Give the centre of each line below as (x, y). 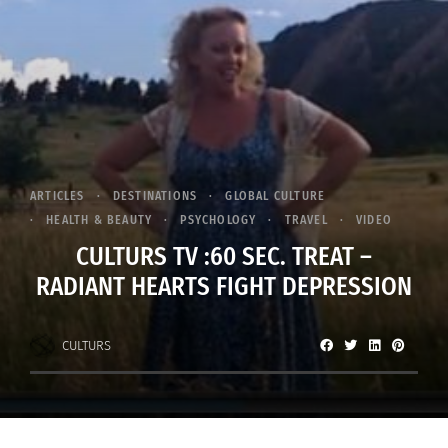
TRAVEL (306, 220)
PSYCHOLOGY (218, 220)
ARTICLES (57, 196)
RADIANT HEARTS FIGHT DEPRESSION (224, 287)
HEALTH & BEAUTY (99, 220)
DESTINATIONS (155, 196)
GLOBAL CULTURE (275, 196)
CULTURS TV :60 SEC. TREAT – (224, 257)
